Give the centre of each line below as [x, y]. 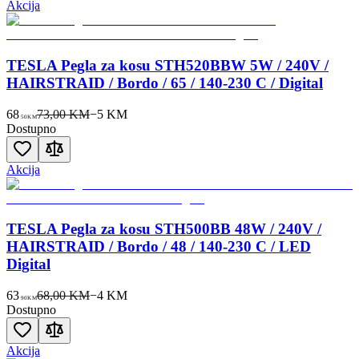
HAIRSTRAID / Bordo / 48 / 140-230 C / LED [159, 247]
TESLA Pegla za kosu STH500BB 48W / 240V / [164, 229]
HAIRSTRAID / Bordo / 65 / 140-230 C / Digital [165, 83]
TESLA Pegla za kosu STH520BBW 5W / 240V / [167, 65]
